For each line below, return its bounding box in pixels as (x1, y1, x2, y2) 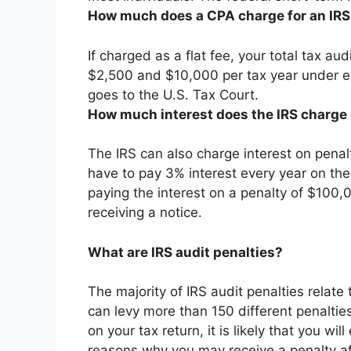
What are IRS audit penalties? (88, 244, 283, 260)
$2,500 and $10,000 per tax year (88, 67, 298, 83)
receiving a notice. (88, 204, 202, 221)
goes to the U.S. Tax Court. (88, 86, 259, 103)
